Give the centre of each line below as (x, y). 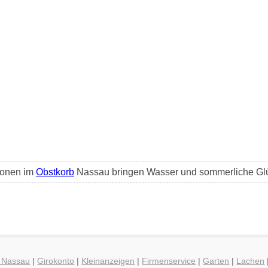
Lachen (251, 261)
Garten (216, 261)
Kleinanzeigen (108, 261)
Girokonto (56, 261)
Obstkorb (55, 172)
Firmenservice (169, 261)
